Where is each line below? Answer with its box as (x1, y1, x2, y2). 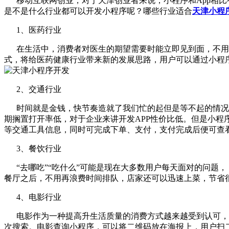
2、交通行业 (4, 84, 61, 94)
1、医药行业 (4, 25, 61, 34)
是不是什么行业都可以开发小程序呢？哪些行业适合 (4, 6, 192, 15)
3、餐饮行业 (4, 144, 61, 153)
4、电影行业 (4, 192, 61, 201)
